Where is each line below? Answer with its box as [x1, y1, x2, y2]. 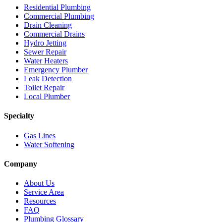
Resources [24, 197, 56, 206]
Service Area [24, 188, 64, 197]
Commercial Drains [24, 30, 85, 39]
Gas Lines [24, 131, 55, 140]
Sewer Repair [24, 48, 66, 56]
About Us [24, 179, 55, 188]
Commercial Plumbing [24, 12, 94, 21]
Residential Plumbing [24, 3, 91, 12]
